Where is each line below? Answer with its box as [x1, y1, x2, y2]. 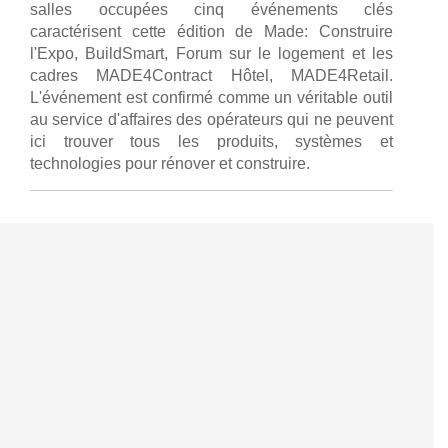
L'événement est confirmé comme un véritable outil [30, 88, 393, 106]
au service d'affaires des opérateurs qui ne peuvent [30, 110, 393, 128]
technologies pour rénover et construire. [30, 154, 310, 172]
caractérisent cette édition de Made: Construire [30, 22, 393, 40]
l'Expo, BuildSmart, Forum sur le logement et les [30, 44, 393, 62]
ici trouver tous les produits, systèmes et [30, 132, 393, 150]
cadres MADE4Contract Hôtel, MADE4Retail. [30, 66, 393, 84]
